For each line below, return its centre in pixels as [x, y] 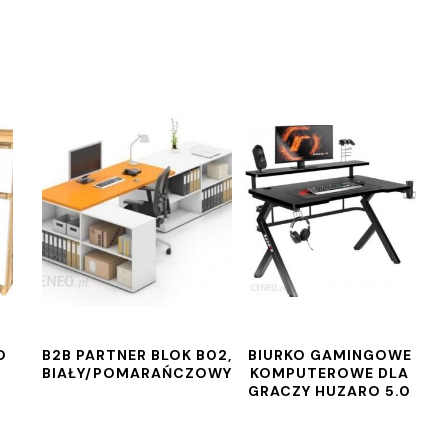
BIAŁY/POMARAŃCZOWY [137, 373]
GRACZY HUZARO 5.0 [330, 391]
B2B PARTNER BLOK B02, [137, 355]
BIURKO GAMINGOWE [329, 355]
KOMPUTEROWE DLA [330, 373]
